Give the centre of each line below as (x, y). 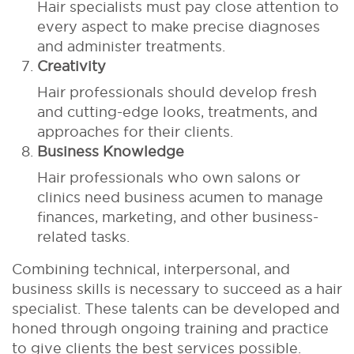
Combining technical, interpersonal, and (151, 269)
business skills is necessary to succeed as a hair (177, 288)
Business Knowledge (111, 151)
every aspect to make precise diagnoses (179, 26)
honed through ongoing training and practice (170, 328)
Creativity (72, 66)
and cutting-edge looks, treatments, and (177, 111)
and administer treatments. (131, 46)
